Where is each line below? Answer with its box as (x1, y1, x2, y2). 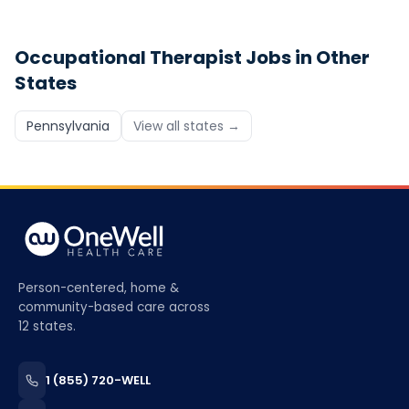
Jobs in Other (242, 45, 370, 70)
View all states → (133, 117, 240, 135)
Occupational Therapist (15, 45, 242, 70)
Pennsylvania (26, 117, 110, 135)
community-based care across (18, 299, 210, 316)
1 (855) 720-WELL (46, 372, 151, 389)
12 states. (18, 318, 76, 335)
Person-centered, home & (18, 279, 179, 297)
